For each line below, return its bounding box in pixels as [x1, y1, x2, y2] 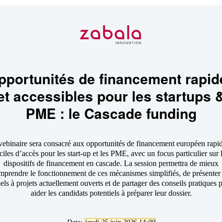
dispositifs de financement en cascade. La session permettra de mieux [3, 159, 219, 167]
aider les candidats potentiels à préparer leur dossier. [30, 189, 192, 197]
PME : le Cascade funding [25, 103, 197, 123]
